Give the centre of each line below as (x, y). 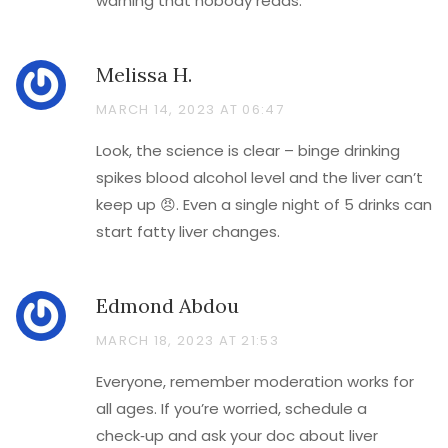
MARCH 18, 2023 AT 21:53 (187, 340)
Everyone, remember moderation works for (255, 381)
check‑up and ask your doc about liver (237, 435)
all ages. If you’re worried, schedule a (231, 408)
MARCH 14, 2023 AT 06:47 (190, 109)
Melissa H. (144, 74)
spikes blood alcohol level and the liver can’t (259, 177)
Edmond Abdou (167, 305)
